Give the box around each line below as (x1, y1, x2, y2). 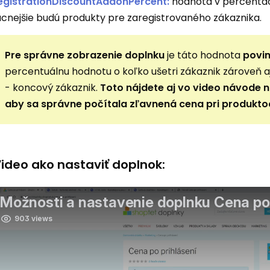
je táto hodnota (165, 48, 243, 63)
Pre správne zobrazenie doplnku (5, 48, 165, 63)
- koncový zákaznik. (5, 81, 101, 95)
